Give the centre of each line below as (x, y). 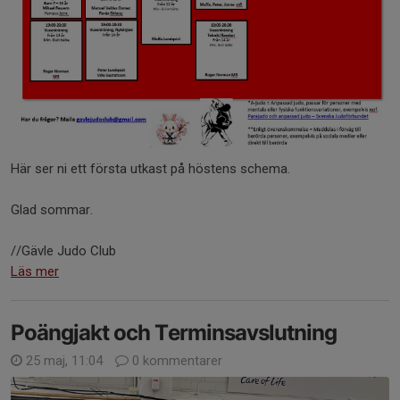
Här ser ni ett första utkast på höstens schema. (152, 169)
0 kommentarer (175, 361)
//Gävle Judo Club (63, 251)
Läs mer (35, 272)
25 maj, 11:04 (64, 361)
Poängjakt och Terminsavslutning (174, 333)
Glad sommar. (52, 210)
